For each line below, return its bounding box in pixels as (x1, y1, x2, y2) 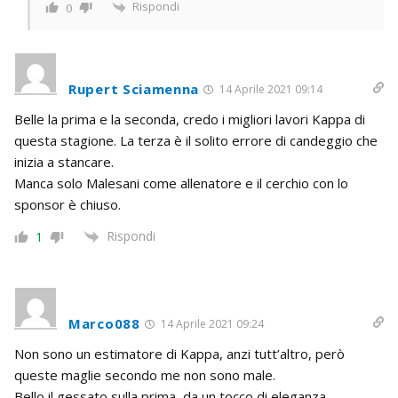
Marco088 (68, 314, 140, 333)
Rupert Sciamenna (68, 79, 200, 98)
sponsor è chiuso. (14, 195, 121, 213)
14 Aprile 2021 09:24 (157, 316, 264, 332)
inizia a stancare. (14, 152, 114, 171)
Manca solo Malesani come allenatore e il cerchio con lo (14, 173, 348, 192)
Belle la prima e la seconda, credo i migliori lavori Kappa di (14, 109, 365, 128)
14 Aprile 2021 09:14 (217, 81, 323, 97)
